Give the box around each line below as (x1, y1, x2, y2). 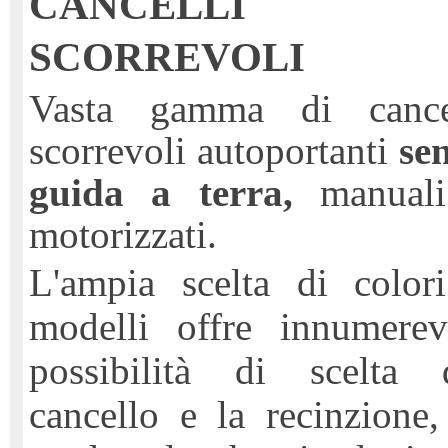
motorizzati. (29, 213, 217, 256)
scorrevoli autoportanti (29, 129, 399, 172)
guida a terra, (29, 171, 293, 214)
